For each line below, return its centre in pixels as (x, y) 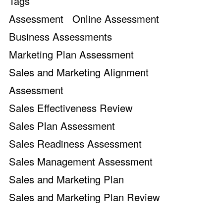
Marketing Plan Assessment (71, 54)
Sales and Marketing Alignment (79, 72)
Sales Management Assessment (81, 161)
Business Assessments (60, 36)
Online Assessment (116, 18)
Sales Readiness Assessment (75, 143)
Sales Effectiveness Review (71, 108)
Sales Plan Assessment (62, 125)
